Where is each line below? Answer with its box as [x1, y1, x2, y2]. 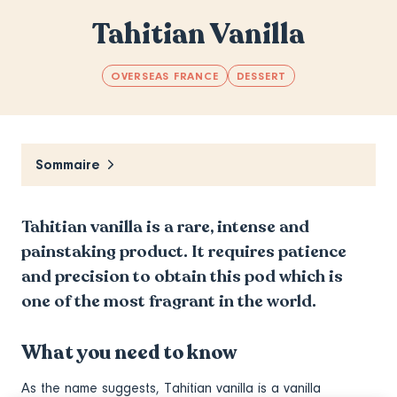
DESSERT [236, 68, 287, 82]
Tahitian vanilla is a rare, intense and [21, 214, 309, 237]
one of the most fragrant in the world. [21, 289, 320, 312]
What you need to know [21, 339, 237, 365]
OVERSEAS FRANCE [110, 68, 219, 82]
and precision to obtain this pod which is [21, 264, 343, 287]
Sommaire [35, 156, 100, 173]
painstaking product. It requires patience [21, 239, 346, 262]
